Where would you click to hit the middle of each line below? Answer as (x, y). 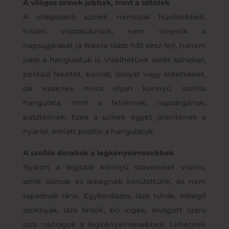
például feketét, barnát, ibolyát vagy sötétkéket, (114, 74)
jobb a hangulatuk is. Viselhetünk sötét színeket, (114, 60)
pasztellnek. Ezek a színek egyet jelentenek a (114, 117)
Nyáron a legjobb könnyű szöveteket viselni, (114, 167)
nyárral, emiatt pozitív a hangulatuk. (89, 131)
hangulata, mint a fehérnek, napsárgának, (114, 102)
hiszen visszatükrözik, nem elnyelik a (114, 31)
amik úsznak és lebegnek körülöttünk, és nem (114, 181)
